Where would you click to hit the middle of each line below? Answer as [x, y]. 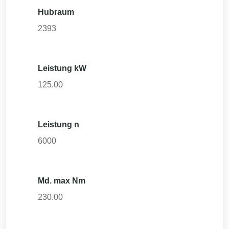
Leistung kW [62, 68]
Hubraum [56, 12]
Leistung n [59, 124]
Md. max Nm [62, 181]
